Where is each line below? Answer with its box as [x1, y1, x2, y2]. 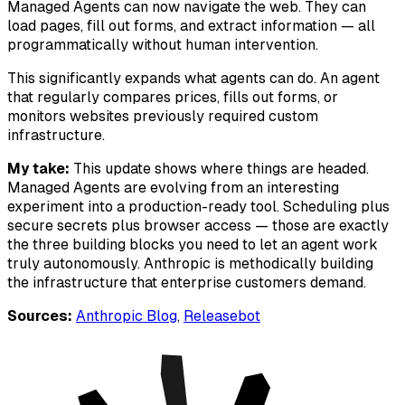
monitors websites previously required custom [7, 108, 318, 126]
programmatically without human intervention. [7, 36, 318, 54]
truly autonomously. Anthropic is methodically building [7, 255, 373, 273]
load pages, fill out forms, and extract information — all [7, 17, 375, 35]
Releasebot [184, 307, 260, 325]
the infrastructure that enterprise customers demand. [7, 274, 366, 292]
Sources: [7, 307, 72, 325]
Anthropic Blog [76, 307, 177, 325]
